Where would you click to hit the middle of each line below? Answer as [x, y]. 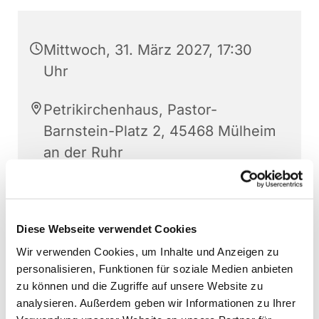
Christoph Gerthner [110, 191]
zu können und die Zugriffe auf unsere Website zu [140, 286]
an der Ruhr [83, 153]
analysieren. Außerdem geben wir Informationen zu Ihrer [156, 303]
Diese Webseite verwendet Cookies [106, 229]
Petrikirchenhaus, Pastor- [130, 110]
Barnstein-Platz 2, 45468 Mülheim [160, 131]
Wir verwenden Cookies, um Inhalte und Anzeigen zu [148, 251]
